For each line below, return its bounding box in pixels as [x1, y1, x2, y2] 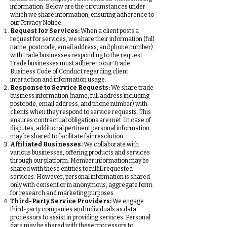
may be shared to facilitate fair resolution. [10, 133, 125, 140]
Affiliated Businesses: [10, 141, 83, 148]
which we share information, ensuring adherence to [10, 11, 154, 18]
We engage [111, 198, 144, 205]
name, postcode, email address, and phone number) [10, 44, 153, 51]
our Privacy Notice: [10, 19, 63, 26]
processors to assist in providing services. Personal [10, 214, 150, 221]
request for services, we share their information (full [10, 35, 154, 43]
